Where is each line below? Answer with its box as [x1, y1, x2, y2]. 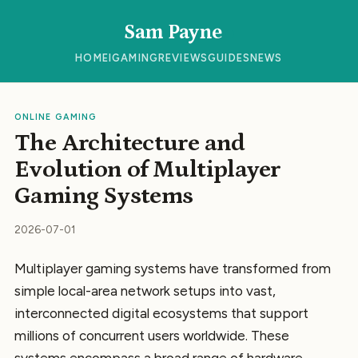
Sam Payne [124, 21, 222, 44]
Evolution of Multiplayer [14, 156, 280, 183]
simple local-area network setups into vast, [14, 283, 276, 299]
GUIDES [208, 52, 251, 64]
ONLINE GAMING [14, 112, 97, 122]
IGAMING [108, 52, 159, 64]
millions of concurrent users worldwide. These [14, 328, 289, 344]
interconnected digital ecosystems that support [14, 305, 308, 321]
